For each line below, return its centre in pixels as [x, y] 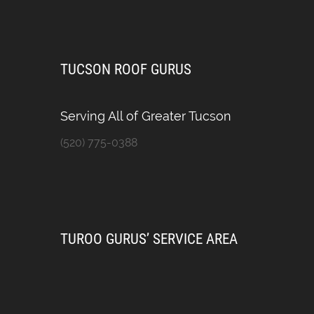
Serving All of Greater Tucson [146, 116]
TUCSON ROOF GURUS [126, 69]
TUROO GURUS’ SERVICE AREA [149, 239]
